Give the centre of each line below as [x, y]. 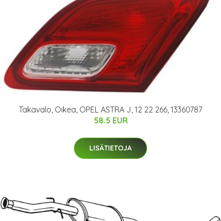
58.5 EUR [110, 120]
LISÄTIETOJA [110, 148]
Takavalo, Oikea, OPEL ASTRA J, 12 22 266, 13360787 [110, 109]
